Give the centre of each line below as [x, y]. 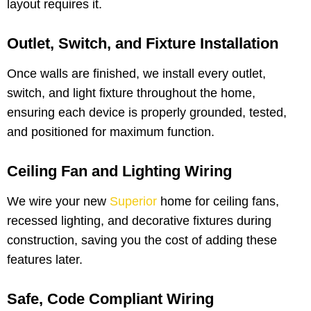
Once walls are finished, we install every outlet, [136, 74]
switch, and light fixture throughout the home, [131, 93]
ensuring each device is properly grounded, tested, [147, 113]
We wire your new [58, 202]
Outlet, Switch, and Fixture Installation [143, 44]
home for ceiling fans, [218, 202]
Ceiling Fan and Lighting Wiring [119, 171]
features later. [45, 260]
